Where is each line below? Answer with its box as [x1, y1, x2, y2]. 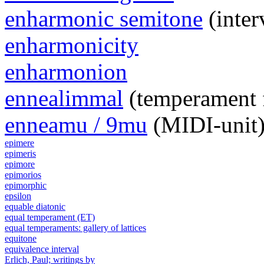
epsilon [5, 191, 31, 202]
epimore [5, 159, 35, 170]
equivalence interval [5, 244, 79, 255]
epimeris [5, 148, 36, 159]
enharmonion [5, 59, 127, 85]
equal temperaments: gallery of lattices [5, 223, 146, 233]
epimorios [5, 170, 41, 180]
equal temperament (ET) [5, 212, 95, 223]
